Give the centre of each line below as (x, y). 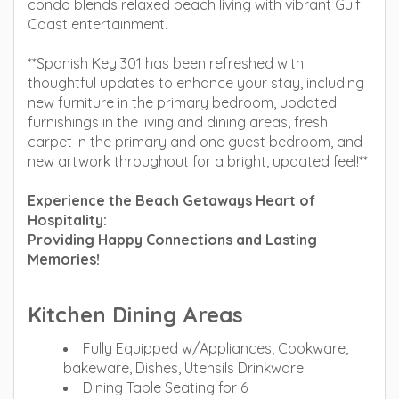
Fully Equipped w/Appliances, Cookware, (216, 348)
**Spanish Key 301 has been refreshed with (166, 63)
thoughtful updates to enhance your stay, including (196, 83)
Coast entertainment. (98, 24)
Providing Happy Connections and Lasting (172, 240)
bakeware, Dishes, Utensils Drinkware (183, 368)
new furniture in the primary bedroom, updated (182, 102)
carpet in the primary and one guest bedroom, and (195, 142)
